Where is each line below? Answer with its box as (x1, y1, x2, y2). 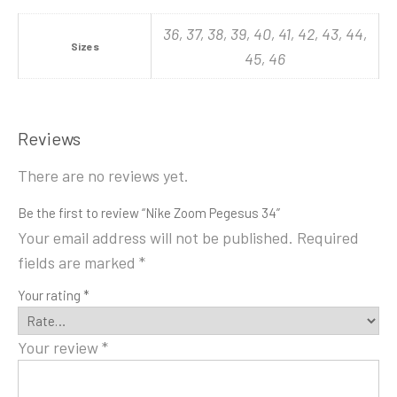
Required (297, 228, 359, 248)
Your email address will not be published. (18, 228, 293, 248)
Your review (18, 338, 102, 358)
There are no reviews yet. (18, 166, 189, 186)
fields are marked (18, 253, 139, 273)
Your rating (18, 287, 83, 304)
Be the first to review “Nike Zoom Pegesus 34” (18, 205, 280, 222)
